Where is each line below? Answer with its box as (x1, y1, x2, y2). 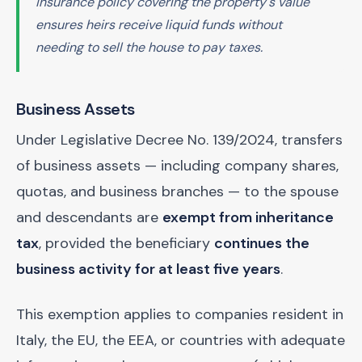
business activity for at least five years (16, 259, 280, 279)
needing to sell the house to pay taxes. (36, 39, 263, 56)
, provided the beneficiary (39, 234, 214, 253)
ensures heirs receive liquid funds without (36, 16, 282, 33)
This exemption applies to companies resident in (16, 305, 343, 324)
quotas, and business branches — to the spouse (16, 182, 339, 201)
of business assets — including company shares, (16, 156, 339, 175)
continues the (214, 234, 309, 253)
